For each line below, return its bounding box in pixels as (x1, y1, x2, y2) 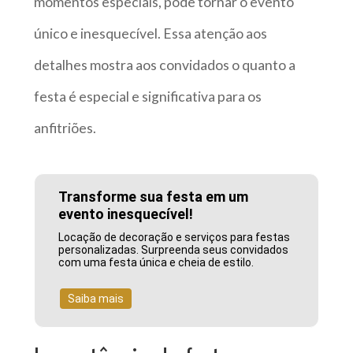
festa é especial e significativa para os (33, 87, 262, 105)
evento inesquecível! (58, 206, 194, 223)
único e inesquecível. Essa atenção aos (33, 24, 267, 42)
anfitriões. (33, 119, 96, 136)
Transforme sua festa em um (58, 188, 249, 206)
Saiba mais (68, 292, 124, 306)
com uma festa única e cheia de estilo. (58, 256, 255, 269)
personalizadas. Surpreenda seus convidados (58, 243, 289, 257)
